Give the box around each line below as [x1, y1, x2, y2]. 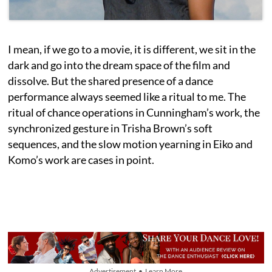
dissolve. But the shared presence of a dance [8, 73, 214, 87]
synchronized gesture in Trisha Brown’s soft [8, 121, 213, 135]
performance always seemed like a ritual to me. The [8, 89, 246, 103]
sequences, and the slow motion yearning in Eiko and [8, 137, 253, 151]
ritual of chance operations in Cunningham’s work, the [8, 105, 260, 119]
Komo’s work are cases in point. [8, 152, 155, 166]
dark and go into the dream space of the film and [8, 58, 231, 72]
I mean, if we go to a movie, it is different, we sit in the [8, 42, 256, 56]
